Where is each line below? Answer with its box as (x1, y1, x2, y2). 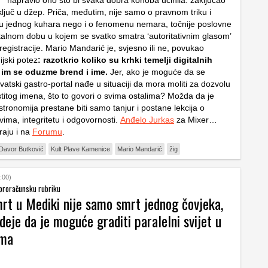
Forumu (32, 127, 62, 136)
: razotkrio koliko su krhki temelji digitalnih (38, 55, 212, 65)
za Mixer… (174, 115, 217, 124)
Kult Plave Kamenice (51, 145, 110, 153)
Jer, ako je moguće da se (108, 67, 205, 77)
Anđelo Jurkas (120, 115, 174, 124)
